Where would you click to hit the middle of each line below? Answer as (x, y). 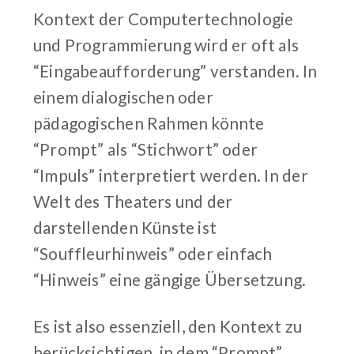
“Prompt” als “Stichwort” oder (146, 149)
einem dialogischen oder (123, 96)
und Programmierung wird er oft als (166, 44)
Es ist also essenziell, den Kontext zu (168, 326)
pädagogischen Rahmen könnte (149, 122)
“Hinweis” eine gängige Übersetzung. (170, 279)
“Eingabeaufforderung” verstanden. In (175, 70)
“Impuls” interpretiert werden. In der (171, 175)
